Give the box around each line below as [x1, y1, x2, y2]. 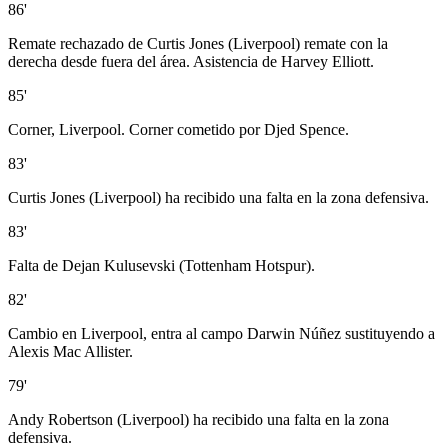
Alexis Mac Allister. [8, 343, 133, 361]
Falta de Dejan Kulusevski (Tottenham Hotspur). [8, 257, 315, 275]
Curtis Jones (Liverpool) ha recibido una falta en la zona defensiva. [8, 189, 429, 207]
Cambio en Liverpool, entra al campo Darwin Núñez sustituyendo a [8, 325, 435, 343]
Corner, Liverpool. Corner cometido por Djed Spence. [8, 121, 349, 139]
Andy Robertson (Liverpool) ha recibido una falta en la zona [8, 411, 389, 429]
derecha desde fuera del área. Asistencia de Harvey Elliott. [8, 53, 374, 71]
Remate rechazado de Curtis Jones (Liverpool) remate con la [8, 35, 388, 53]
